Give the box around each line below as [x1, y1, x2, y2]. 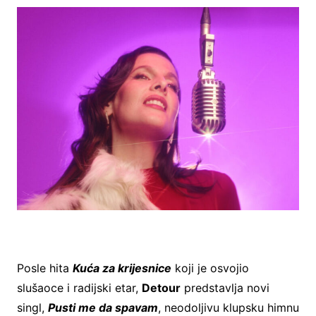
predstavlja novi [180, 281, 269, 296]
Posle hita [16, 261, 73, 276]
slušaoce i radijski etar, [16, 281, 142, 296]
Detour [141, 281, 181, 296]
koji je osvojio [171, 261, 249, 276]
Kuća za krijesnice [72, 261, 171, 276]
